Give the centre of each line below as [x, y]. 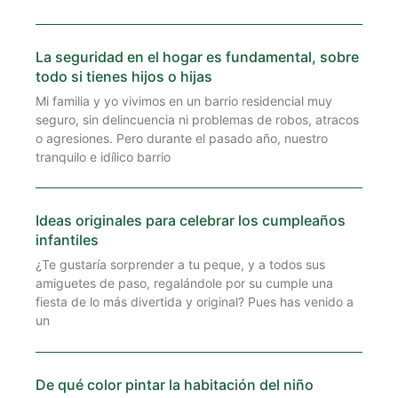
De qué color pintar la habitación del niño [175, 385]
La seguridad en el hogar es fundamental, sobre [197, 56]
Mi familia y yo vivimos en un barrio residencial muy [184, 100]
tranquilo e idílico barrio [103, 156]
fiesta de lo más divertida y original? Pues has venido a [195, 302]
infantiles [67, 240]
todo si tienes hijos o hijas [124, 76]
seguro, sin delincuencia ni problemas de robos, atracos [197, 119]
